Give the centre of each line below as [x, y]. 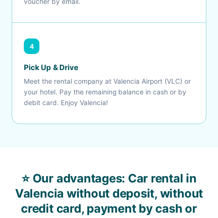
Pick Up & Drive [51, 67]
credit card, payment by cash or [109, 209]
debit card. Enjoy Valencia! [66, 103]
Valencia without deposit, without [109, 193]
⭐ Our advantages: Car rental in [109, 178]
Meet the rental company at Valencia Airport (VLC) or [107, 81]
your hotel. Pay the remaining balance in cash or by [105, 92]
